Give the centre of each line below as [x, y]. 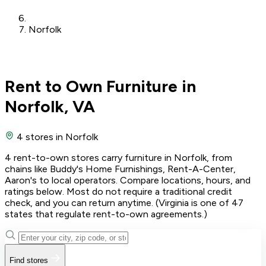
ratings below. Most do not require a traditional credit [118, 191]
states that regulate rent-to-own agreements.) [106, 214]
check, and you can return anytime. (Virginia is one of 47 [124, 202]
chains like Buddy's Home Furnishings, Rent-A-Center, [120, 169]
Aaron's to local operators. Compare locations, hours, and [128, 180]
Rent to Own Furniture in [100, 86]
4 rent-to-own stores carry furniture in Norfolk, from [118, 157]
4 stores [35, 137]
